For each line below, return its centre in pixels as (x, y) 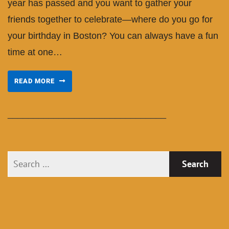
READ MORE (36, 81)
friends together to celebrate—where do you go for (110, 19)
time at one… (35, 52)
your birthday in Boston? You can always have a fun (113, 36)
